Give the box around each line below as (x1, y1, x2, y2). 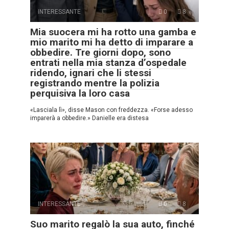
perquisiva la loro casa (30, 87, 130, 99)
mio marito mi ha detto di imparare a (30, 36, 193, 48)
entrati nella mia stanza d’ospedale (30, 56, 187, 68)
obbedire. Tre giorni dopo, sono (30, 46, 171, 58)
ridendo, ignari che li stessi (30, 66, 151, 79)
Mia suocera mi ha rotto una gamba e (30, 26, 196, 38)
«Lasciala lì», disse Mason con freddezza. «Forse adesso (30, 106, 193, 113)
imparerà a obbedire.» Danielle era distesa (30, 114, 149, 122)
